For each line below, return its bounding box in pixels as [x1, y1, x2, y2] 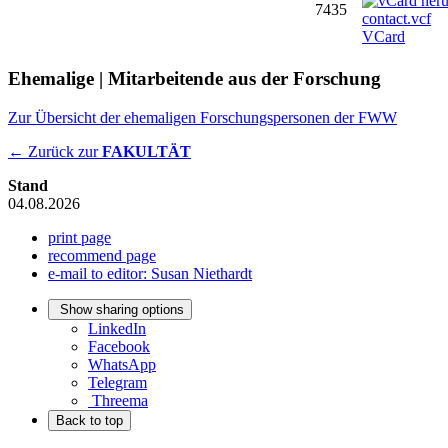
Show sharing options [60, 301, 184, 317]
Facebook [88, 337, 150, 355]
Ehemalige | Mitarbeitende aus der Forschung [8, 67, 381, 89]
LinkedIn [88, 319, 146, 337]
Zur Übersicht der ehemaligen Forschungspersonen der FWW [8, 108, 397, 126]
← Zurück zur [8, 142, 102, 160]
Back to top [56, 412, 123, 428]
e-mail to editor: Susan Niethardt [48, 264, 252, 282]
